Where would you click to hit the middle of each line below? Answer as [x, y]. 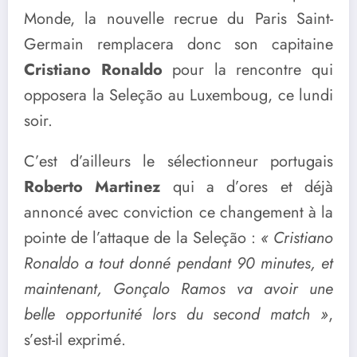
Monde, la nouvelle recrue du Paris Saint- [178, 18]
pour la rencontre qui [248, 69]
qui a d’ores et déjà [247, 187]
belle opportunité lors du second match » [176, 315]
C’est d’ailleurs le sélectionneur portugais [178, 162]
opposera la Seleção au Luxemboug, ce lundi [178, 95]
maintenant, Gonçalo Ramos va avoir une [178, 289]
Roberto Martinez [92, 187]
